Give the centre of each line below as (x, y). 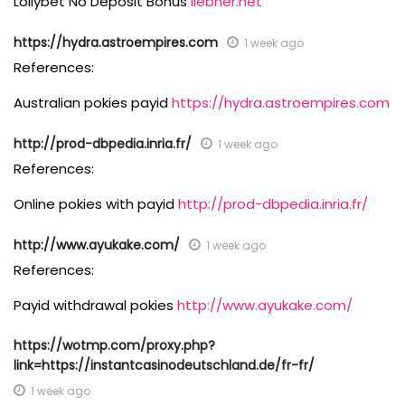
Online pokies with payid (96, 204)
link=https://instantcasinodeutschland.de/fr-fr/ (164, 365)
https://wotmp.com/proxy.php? (114, 345)
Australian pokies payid (93, 103)
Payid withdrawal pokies (95, 305)
